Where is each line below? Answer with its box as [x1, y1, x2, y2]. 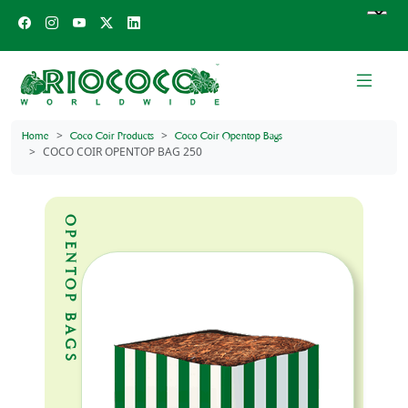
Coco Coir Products [70, 129, 154, 142]
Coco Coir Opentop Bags [175, 129, 282, 142]
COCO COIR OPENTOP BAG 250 [43, 144, 202, 159]
